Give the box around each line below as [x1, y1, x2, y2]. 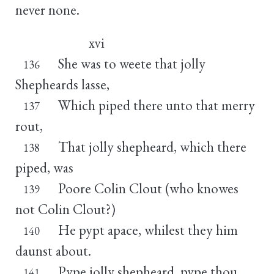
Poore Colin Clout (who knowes [57, 179, 239, 198]
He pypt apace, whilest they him [57, 220, 238, 239]
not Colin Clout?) [15, 199, 116, 218]
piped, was [15, 158, 73, 177]
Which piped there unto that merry [57, 95, 255, 114]
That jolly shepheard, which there [57, 137, 246, 156]
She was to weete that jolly [57, 54, 206, 73]
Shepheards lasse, [15, 75, 109, 94]
